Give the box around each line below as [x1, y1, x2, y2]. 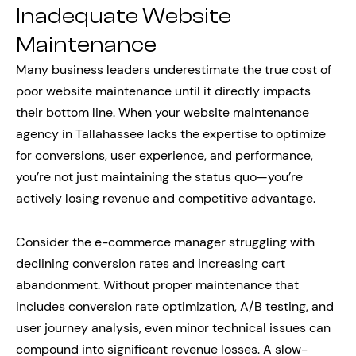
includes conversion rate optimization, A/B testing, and [16, 298, 334, 315]
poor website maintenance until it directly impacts [16, 83, 311, 99]
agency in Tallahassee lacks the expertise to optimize [16, 126, 326, 142]
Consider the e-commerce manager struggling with [16, 234, 315, 250]
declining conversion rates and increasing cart [16, 255, 285, 272]
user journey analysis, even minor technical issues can [16, 319, 331, 336]
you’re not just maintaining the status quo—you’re [16, 168, 303, 185]
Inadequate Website [16, 3, 231, 29]
